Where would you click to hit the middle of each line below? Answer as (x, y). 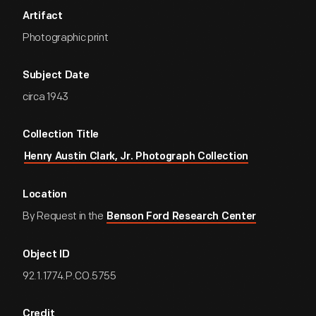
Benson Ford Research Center (182, 217)
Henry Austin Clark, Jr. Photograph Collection (136, 157)
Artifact (43, 17)
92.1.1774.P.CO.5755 (69, 276)
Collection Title (61, 135)
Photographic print (66, 38)
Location (45, 195)
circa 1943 (45, 97)
